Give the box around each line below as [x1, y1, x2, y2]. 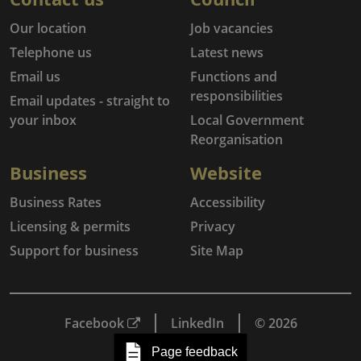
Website [190, 160, 262, 185]
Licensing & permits [10, 218, 131, 235]
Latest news [190, 44, 263, 61]
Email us [10, 68, 60, 85]
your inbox [10, 111, 77, 129]
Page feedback [151, 345, 238, 359]
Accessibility [190, 193, 265, 211]
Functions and [190, 68, 277, 85]
